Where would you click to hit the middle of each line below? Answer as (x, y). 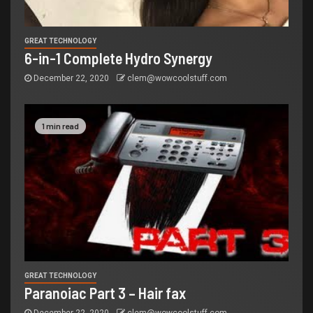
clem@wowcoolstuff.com (177, 79)
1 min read (60, 125)
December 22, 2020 (71, 79)
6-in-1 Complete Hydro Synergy (118, 58)
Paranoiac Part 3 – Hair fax (105, 293)
